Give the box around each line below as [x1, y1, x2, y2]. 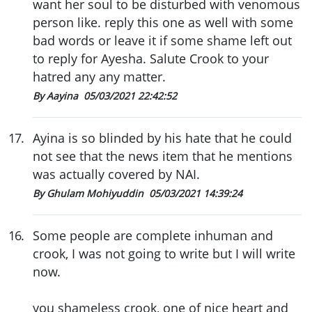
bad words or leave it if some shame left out [33, 31, 292, 49]
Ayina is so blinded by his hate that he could [33, 129, 292, 146]
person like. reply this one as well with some [33, 13, 293, 31]
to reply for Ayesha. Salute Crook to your [33, 49, 269, 67]
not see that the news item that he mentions [33, 147, 292, 164]
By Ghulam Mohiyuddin [33, 186, 146, 200]
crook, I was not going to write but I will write [33, 244, 295, 262]
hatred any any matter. [33, 68, 166, 85]
